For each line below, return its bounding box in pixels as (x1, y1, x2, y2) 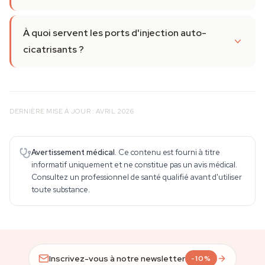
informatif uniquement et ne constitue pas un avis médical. (31, 160, 237, 170)
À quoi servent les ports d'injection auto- (23, 27, 206, 39)
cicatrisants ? (23, 43, 84, 56)
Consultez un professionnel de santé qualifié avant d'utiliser (31, 172, 242, 182)
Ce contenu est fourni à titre (118, 147, 220, 157)
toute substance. (31, 185, 90, 195)
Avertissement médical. (31, 147, 117, 157)
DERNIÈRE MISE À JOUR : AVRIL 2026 (9, 107, 134, 115)
